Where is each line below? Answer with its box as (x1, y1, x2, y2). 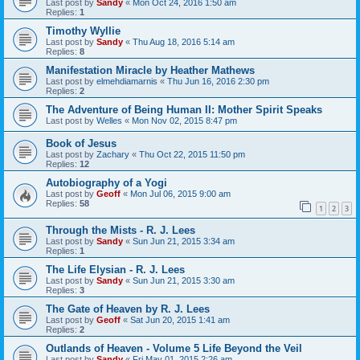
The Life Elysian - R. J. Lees (46, 263, 185, 276)
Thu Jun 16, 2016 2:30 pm (167, 76, 269, 87)
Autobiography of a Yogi (46, 177, 167, 190)
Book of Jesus (46, 137, 117, 150)
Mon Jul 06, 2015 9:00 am (130, 189, 231, 199)
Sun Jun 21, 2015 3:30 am (133, 275, 235, 285)
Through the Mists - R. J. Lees (46, 223, 195, 236)
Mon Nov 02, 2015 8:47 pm (132, 116, 237, 126)
